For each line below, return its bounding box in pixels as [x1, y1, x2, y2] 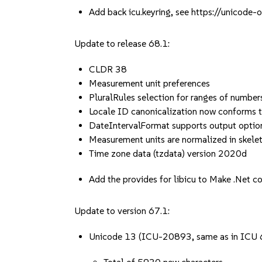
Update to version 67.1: [74, 205, 170, 216]
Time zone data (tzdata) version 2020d [89, 148, 247, 159]
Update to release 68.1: [74, 38, 170, 49]
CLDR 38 [89, 64, 127, 75]
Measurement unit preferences [89, 78, 211, 89]
